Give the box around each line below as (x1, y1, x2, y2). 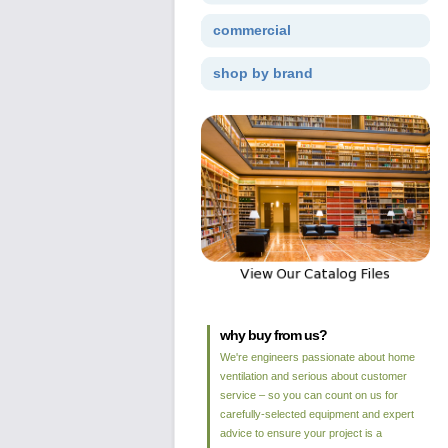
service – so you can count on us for (219, 389, 398, 401)
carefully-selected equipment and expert (219, 408, 414, 420)
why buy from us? (219, 327, 327, 343)
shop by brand (212, 65, 313, 81)
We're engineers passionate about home (219, 351, 415, 363)
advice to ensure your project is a (219, 427, 382, 439)
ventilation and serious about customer (219, 370, 407, 382)
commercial (212, 22, 291, 38)
